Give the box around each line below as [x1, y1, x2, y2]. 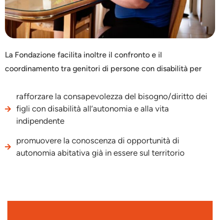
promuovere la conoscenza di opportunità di [16, 136, 179, 146]
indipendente [16, 116, 64, 126]
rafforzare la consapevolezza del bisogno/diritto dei [16, 91, 207, 102]
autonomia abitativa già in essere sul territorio [16, 148, 185, 158]
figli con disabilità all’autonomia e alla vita [16, 104, 169, 114]
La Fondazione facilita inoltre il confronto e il [5, 50, 162, 60]
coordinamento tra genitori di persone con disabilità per [5, 64, 202, 74]
